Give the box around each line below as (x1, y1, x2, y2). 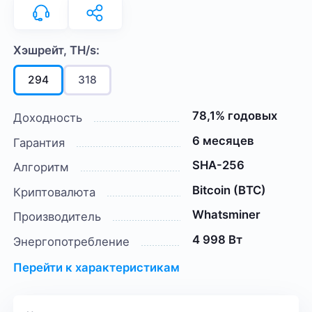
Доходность (13, 110, 83, 125)
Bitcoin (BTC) (192, 182, 266, 197)
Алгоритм (13, 160, 70, 175)
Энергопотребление (13, 234, 130, 249)
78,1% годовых (192, 108, 277, 123)
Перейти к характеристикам (13, 260, 180, 275)
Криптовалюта (13, 185, 96, 199)
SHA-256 (192, 158, 244, 173)
